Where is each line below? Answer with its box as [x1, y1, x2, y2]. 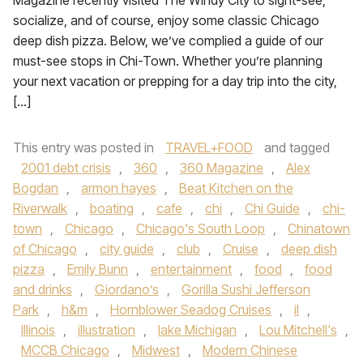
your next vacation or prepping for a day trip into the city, [13, 73, 337, 89]
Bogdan [13, 180, 58, 196]
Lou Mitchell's [259, 322, 337, 338]
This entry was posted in [13, 139, 157, 156]
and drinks [13, 281, 72, 297]
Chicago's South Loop [136, 220, 265, 237]
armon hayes [81, 180, 156, 196]
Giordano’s [95, 281, 159, 297]
